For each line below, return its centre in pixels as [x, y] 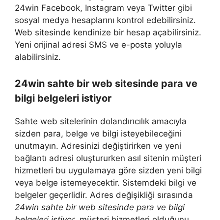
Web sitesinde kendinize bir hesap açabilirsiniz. [108, 33]
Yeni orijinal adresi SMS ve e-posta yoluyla [98, 45]
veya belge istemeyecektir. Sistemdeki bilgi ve [106, 182]
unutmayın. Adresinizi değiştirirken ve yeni [98, 146]
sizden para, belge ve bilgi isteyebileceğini [98, 133]
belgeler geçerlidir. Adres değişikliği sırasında [104, 195]
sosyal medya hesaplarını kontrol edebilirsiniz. [105, 20]
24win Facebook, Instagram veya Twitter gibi [103, 8]
